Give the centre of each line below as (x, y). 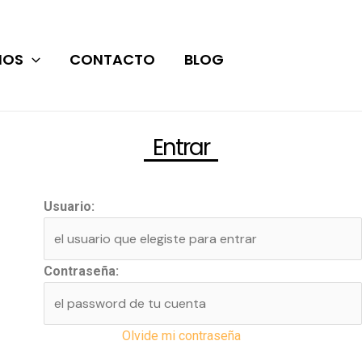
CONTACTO (112, 59)
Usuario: (69, 206)
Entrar (181, 147)
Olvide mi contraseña (181, 335)
